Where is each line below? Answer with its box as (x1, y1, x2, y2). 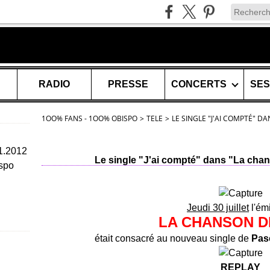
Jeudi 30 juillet (187, 202, 249, 213)
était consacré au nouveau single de (94, 233, 251, 243)
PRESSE (107, 79, 148, 89)
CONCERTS (171, 79, 227, 89)
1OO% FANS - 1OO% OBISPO (42, 113, 137, 124)
